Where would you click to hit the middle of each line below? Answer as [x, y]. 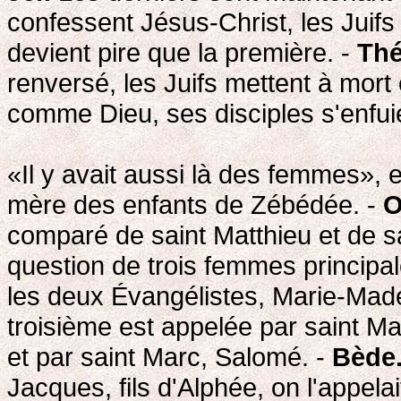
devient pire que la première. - [182, 52]
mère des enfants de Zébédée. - [195, 204]
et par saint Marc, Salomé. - [170, 356]
